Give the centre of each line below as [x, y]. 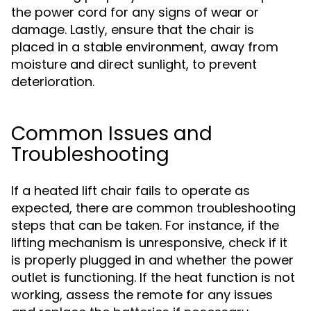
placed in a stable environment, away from [145, 47]
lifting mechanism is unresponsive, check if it [149, 243]
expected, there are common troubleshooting [153, 208]
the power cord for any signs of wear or [135, 12]
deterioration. [53, 82]
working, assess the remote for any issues [142, 295]
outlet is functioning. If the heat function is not [153, 277]
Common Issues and [112, 134]
